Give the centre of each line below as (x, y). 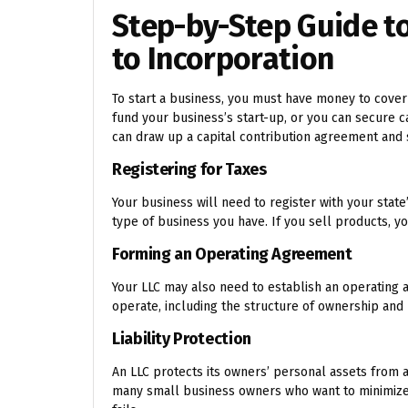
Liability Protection (182, 339)
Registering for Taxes (189, 170)
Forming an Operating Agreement (232, 255)
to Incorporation (223, 59)
